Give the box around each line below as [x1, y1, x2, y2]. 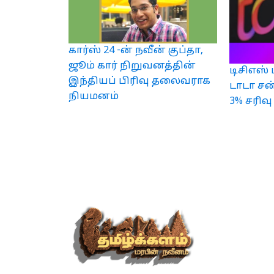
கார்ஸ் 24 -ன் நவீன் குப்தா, [68, 44, 203, 57]
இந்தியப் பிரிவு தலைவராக [68, 75, 210, 87]
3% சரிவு [229, 95, 273, 108]
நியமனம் [68, 90, 119, 103]
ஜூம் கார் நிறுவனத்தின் [68, 59, 196, 72]
